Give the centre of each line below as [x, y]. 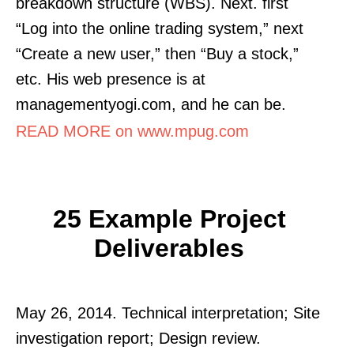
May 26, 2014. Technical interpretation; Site [168, 313]
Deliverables [169, 248]
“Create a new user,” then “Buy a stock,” [157, 53]
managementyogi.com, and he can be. [151, 104]
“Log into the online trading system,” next [160, 28]
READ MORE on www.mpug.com [132, 131]
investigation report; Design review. [138, 338]
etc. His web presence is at [111, 79]
